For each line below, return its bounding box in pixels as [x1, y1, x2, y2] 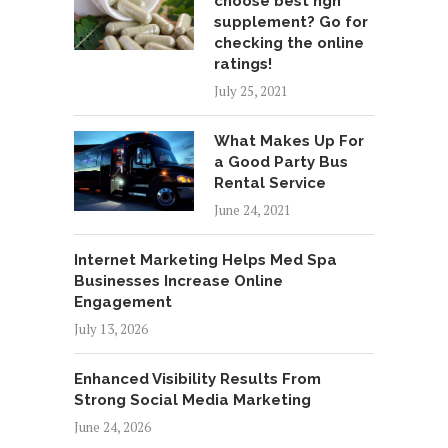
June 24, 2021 [214, 200, 291, 219]
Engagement [74, 292, 172, 311]
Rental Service [214, 173, 326, 192]
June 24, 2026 [74, 417, 151, 436]
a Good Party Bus [214, 152, 348, 171]
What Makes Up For [214, 131, 364, 150]
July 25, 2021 [214, 81, 288, 100]
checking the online [214, 33, 364, 52]
